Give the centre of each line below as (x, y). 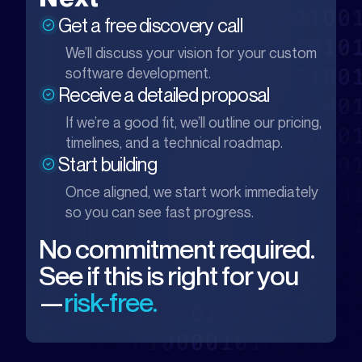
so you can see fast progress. (160, 212)
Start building (107, 164)
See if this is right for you (169, 275)
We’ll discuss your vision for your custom (191, 53)
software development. (138, 73)
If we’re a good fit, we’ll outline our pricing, (194, 122)
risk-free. (111, 302)
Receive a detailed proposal (164, 95)
